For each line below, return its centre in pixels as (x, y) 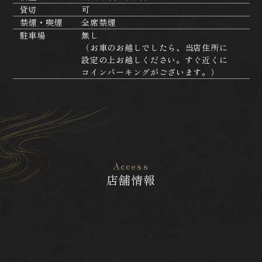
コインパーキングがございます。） (150, 72)
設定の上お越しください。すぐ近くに (155, 59)
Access (131, 166)
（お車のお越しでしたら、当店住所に (155, 47)
